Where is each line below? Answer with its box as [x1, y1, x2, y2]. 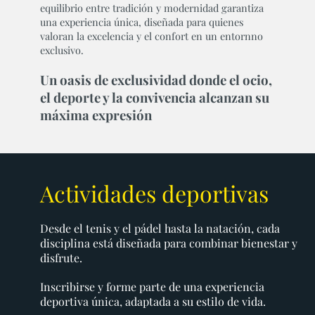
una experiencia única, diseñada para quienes [39, 14, 243, 29]
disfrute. [39, 250, 82, 266]
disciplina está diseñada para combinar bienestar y [39, 236, 297, 251]
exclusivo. [39, 42, 84, 57]
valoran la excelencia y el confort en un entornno [39, 28, 263, 43]
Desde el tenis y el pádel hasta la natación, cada [39, 221, 280, 236]
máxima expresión [39, 105, 152, 124]
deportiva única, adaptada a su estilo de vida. [39, 294, 266, 309]
